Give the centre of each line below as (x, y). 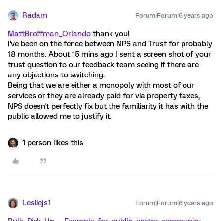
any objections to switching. (56, 75)
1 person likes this (53, 143)
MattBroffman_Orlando (49, 34)
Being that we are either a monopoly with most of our (101, 85)
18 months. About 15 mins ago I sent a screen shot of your (110, 54)
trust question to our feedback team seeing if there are (103, 65)
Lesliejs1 (37, 203)
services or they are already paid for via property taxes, (104, 96)
